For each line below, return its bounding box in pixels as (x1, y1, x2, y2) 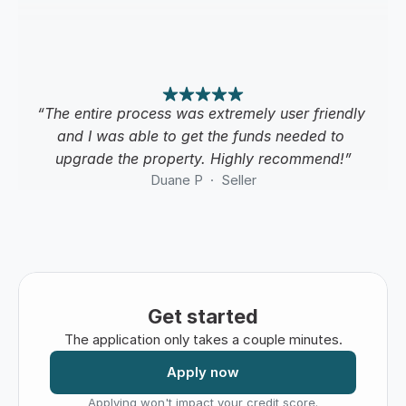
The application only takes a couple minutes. (63, 331, 343, 348)
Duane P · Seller (150, 171, 256, 188)
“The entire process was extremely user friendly (36, 104, 365, 122)
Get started (148, 304, 258, 328)
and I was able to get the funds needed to (57, 127, 344, 145)
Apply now (167, 363, 239, 381)
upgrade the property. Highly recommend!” (54, 150, 352, 168)
